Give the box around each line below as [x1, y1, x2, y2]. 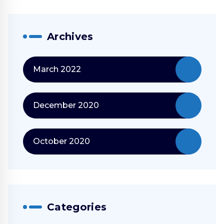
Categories [47, 201, 107, 213]
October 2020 [33, 136, 90, 146]
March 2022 [33, 64, 81, 74]
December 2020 [33, 100, 99, 110]
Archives [47, 30, 93, 43]
